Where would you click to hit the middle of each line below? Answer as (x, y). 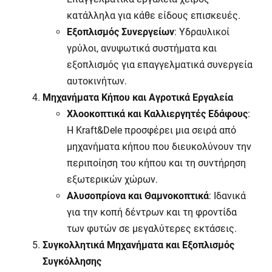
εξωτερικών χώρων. (112, 179)
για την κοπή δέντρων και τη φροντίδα (152, 212)
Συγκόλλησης (72, 261)
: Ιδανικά (227, 196)
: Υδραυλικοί (202, 32)
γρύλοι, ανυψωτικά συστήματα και (142, 48)
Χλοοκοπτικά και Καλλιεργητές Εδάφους (157, 114)
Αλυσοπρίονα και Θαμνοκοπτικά (138, 196)
